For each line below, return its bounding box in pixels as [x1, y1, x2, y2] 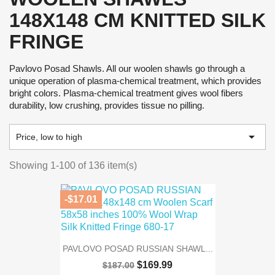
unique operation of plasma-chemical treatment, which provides [9, 76, 261, 86]
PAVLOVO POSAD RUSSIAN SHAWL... [62, 244, 213, 254]
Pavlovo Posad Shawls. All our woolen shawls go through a [9, 63, 245, 74]
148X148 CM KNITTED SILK [9, 9, 266, 31]
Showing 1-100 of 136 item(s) [9, 160, 137, 171]
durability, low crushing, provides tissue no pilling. [9, 100, 204, 110]
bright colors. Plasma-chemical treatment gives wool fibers [9, 88, 243, 98]
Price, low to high [16, 132, 82, 142]
